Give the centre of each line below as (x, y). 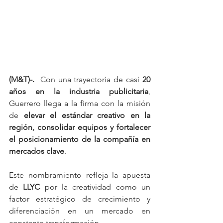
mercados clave (37, 151)
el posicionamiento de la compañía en (80, 139)
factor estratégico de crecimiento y (80, 199)
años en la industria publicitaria (79, 92)
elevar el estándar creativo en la (87, 115)
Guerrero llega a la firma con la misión (80, 104)
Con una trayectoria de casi (88, 80)
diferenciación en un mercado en (80, 211)
